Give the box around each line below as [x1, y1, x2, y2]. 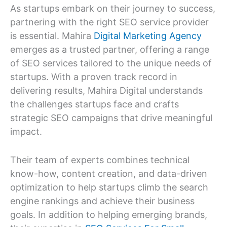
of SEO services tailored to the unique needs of [10, 58, 212, 69]
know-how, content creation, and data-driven [10, 168, 207, 179]
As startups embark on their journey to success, [10, 3, 215, 14]
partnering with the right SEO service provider [10, 17, 209, 28]
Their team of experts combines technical [10, 154, 190, 165]
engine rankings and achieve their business [10, 195, 195, 206]
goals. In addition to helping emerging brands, [10, 209, 207, 220]
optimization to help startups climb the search [10, 181, 208, 193]
